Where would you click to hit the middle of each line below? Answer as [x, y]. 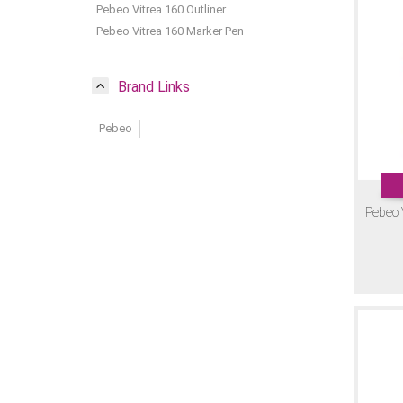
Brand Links [154, 86]
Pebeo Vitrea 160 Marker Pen [170, 31]
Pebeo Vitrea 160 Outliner [161, 9]
